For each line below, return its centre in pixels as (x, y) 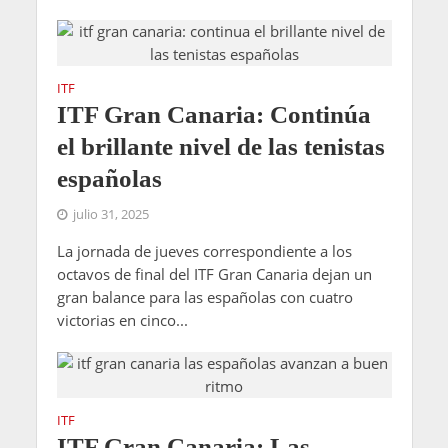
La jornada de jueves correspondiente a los (204, 251)
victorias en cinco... (122, 320)
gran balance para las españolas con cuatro (204, 297)
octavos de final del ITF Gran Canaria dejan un (214, 274)
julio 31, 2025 (110, 215)
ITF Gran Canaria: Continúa (213, 115)
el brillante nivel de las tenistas (220, 147)
